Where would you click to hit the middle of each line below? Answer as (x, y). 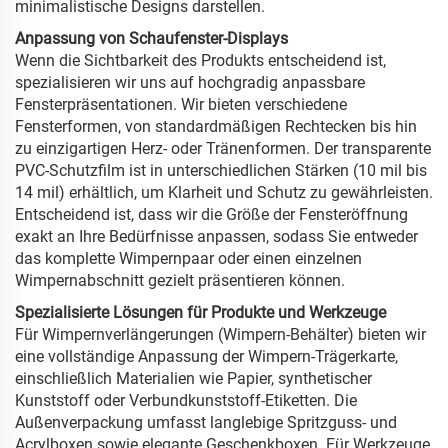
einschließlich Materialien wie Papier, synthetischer (193, 379)
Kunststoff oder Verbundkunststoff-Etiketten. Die (186, 401)
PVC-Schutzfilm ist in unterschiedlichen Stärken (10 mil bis (221, 171)
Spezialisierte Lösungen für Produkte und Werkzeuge (200, 313)
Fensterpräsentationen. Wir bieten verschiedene (181, 105)
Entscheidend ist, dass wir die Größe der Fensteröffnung (211, 215)
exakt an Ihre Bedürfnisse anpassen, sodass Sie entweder (216, 237)
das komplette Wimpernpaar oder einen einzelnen (188, 259)
